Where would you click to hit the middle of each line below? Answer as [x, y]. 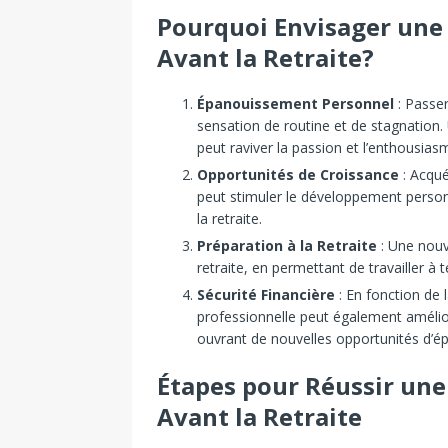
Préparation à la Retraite [287, 246]
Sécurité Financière [266, 295]
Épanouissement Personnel [295, 104]
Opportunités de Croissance [298, 175]
